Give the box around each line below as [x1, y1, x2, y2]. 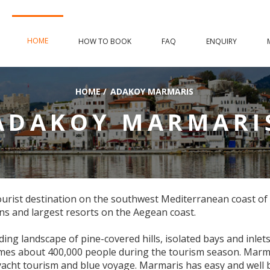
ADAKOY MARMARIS [110, 85, 193, 97]
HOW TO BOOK [78, 36, 131, 46]
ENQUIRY [206, 36, 237, 46]
